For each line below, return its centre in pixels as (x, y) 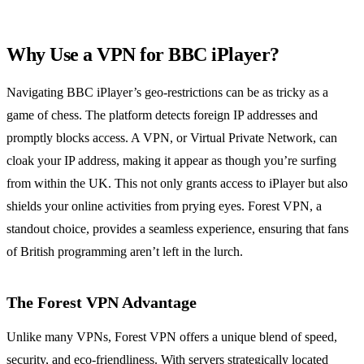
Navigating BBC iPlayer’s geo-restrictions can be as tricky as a (167, 93)
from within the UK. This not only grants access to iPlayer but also (177, 184)
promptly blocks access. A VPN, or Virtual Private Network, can (172, 138)
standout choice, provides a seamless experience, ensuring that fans (178, 229)
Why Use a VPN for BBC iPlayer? (143, 55)
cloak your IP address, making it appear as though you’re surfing (171, 161)
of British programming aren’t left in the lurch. (125, 252)
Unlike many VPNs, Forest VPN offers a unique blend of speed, (172, 337)
